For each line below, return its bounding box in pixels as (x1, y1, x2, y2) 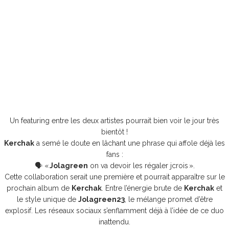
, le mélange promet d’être (124, 195, 213, 203)
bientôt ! (101, 127, 128, 136)
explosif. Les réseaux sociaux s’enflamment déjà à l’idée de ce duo (5, 206, 224, 215)
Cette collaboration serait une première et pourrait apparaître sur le (4, 172, 225, 181)
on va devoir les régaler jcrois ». (87, 161, 195, 170)
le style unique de (16, 195, 78, 203)
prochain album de (7, 184, 72, 192)
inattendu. (99, 217, 130, 226)
